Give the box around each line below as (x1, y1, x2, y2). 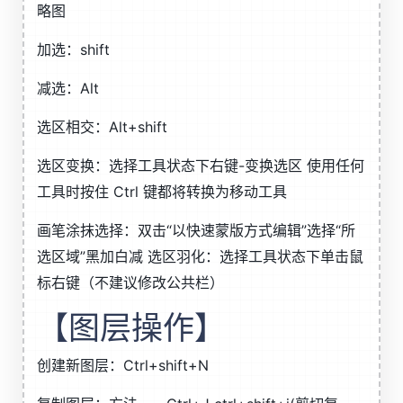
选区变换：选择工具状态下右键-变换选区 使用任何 (37, 157, 364, 175)
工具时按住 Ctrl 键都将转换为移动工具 (37, 183, 287, 201)
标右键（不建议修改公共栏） (37, 273, 224, 291)
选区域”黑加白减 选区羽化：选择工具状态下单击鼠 (37, 247, 363, 265)
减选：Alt (37, 79, 99, 97)
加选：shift (37, 40, 110, 58)
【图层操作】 (37, 309, 226, 346)
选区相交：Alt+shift (37, 118, 167, 136)
